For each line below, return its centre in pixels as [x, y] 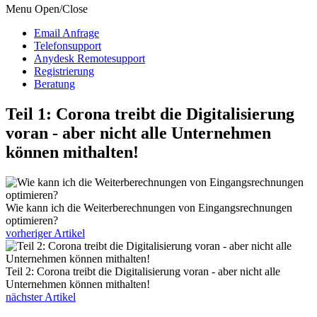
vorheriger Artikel [45, 233]
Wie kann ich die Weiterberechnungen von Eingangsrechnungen [149, 207]
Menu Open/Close [47, 9]
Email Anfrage [67, 33]
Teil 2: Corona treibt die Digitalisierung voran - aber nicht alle [143, 271]
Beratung [54, 84]
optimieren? [32, 220]
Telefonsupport [68, 46]
